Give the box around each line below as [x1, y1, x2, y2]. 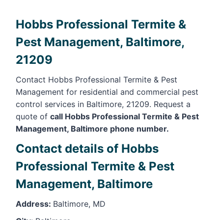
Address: [16, 198, 53, 209]
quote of [16, 111, 50, 121]
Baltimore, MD [53, 198, 106, 209]
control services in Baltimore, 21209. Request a [16, 99, 191, 109]
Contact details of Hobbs [16, 141, 159, 156]
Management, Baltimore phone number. [16, 123, 169, 134]
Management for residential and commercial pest [16, 86, 198, 97]
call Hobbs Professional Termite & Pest [50, 111, 199, 121]
